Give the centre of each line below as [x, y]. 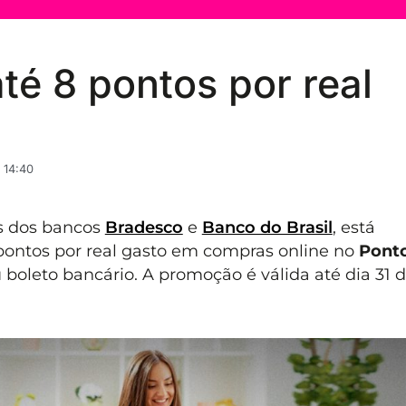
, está [353, 227]
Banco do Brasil [267, 227]
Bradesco [144, 227]
